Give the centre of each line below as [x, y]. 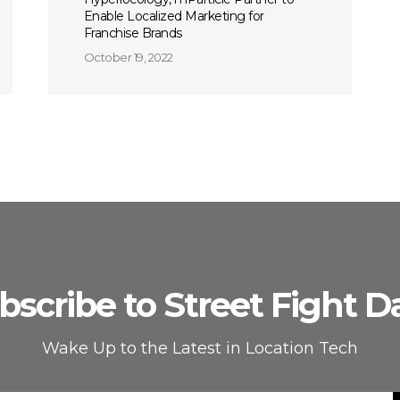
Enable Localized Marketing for [174, 16]
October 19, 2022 [128, 57]
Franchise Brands [133, 33]
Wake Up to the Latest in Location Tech [200, 348]
